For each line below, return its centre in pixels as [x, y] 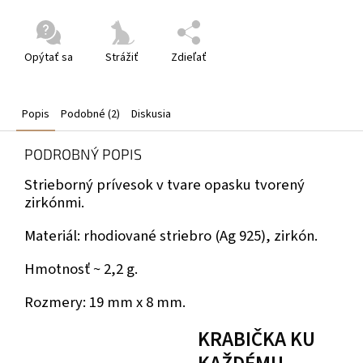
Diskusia [151, 114]
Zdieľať [189, 57]
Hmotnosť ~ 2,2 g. [81, 269]
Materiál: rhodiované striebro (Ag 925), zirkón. [171, 235]
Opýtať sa [49, 57]
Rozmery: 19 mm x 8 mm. [105, 302]
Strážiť [122, 57]
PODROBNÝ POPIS [83, 154]
